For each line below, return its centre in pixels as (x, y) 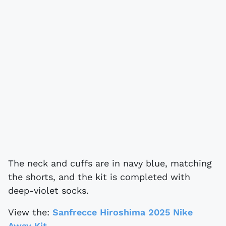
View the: (30, 212)
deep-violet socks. (48, 190)
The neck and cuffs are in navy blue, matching (110, 163)
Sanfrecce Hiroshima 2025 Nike (123, 212)
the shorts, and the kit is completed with (99, 177)
